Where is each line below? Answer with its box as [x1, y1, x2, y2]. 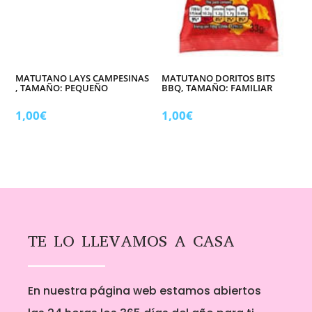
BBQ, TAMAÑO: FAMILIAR [162, 81, 273, 94]
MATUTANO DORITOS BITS [162, 71, 276, 84]
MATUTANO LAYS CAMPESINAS [15, 71, 150, 84]
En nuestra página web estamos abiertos [28, 282, 261, 299]
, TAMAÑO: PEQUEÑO [15, 81, 109, 94]
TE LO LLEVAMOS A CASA [28, 230, 235, 252]
